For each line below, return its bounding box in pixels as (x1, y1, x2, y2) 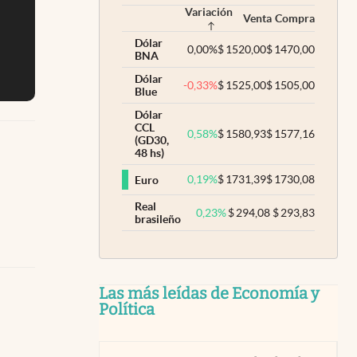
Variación (185, 6, 233, 18)
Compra (275, 12, 315, 25)
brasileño (135, 213, 181, 226)
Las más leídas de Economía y (99, 284, 320, 303)
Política (99, 300, 155, 319)
